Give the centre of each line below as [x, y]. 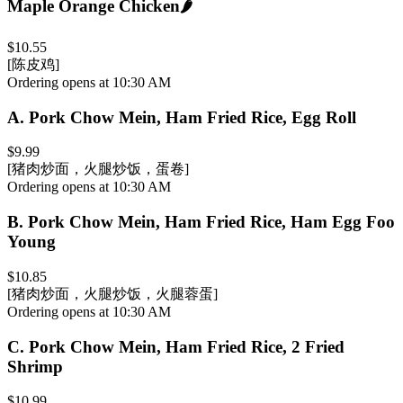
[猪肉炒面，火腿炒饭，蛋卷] [98, 169]
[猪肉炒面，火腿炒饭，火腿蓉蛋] [112, 293]
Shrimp [35, 366]
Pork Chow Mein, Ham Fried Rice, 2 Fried [187, 346]
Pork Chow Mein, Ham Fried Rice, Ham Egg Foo [211, 222]
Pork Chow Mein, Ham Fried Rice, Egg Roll [193, 117]
